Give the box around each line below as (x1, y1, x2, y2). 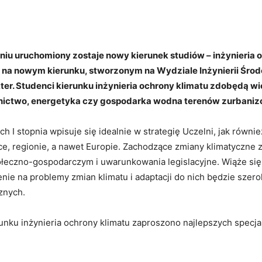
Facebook (19, 9, 48, 19)
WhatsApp (135, 9, 166, 19)
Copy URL (203, 9, 233, 19)
